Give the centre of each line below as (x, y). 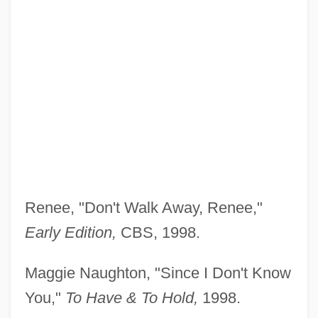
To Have (93, 298)
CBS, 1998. (158, 233)
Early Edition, (70, 233)
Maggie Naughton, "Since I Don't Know (158, 273)
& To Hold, (162, 298)
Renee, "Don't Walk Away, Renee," (143, 208)
